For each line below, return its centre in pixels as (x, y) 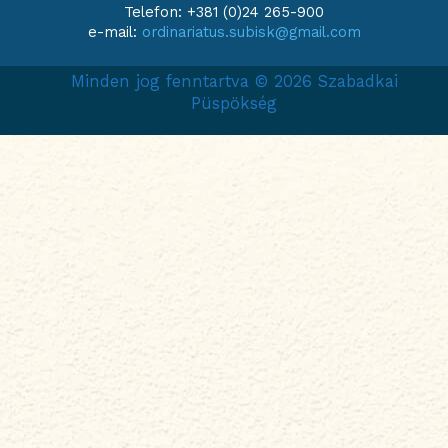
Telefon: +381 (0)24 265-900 (224, 11)
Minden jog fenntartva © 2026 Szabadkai (234, 82)
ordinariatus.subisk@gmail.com (251, 31)
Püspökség (234, 104)
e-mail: (114, 31)
